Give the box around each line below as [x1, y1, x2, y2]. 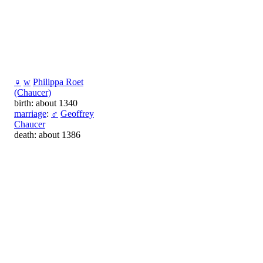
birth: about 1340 [14, 98, 77, 109]
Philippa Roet [33, 77, 83, 87]
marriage [14, 109, 46, 119]
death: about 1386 [14, 130, 80, 140]
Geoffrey [60, 109, 94, 119]
